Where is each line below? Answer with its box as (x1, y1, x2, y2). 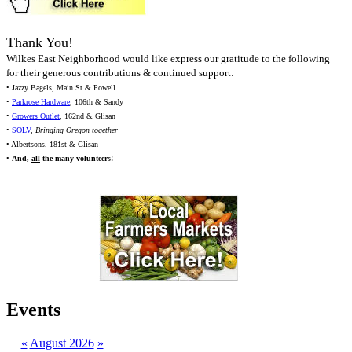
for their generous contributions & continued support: (6, 67, 234, 79)
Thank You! (6, 35, 73, 51)
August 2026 (29, 336, 94, 350)
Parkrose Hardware (12, 97, 70, 107)
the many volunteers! (40, 154, 113, 163)
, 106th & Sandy (70, 97, 123, 107)
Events (6, 299, 60, 321)
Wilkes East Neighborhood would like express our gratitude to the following (6, 53, 330, 65)
